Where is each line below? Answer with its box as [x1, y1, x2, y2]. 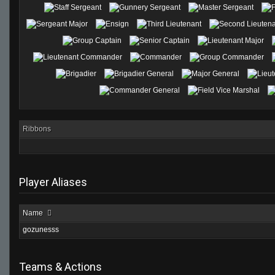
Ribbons [23, 125, 51, 133]
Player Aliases [19, 176, 87, 188]
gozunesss [23, 225, 59, 234]
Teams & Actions [19, 260, 102, 273]
